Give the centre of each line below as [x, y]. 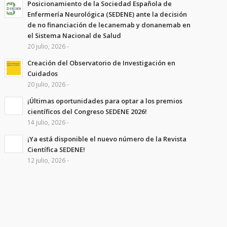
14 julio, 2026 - [48, 122]
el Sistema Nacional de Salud [74, 35]
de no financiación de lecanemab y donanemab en [109, 25]
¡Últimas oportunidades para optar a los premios [105, 101]
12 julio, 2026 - [48, 160]
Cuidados [42, 73]
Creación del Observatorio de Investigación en [101, 63]
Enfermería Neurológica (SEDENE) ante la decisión [107, 14]
